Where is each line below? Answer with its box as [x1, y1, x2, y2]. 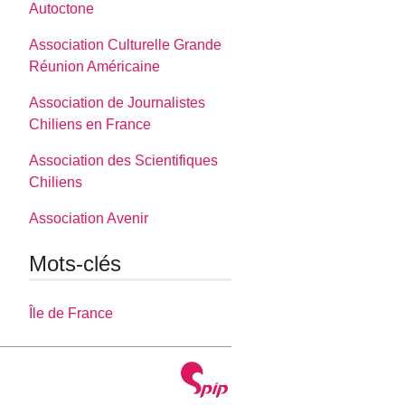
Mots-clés [29, 250, 122, 276]
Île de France [29, 306, 114, 322]
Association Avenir [29, 210, 149, 226]
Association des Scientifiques [29, 152, 219, 168]
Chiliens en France [29, 116, 152, 132]
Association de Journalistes [29, 94, 206, 110]
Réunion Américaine [29, 58, 161, 74]
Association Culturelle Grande [29, 36, 222, 52]
